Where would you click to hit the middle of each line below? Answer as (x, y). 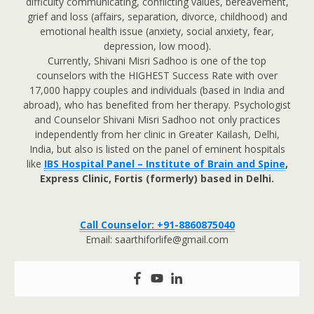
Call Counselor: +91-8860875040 (157, 225)
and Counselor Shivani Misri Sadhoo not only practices (157, 120)
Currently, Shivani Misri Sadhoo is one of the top (157, 61)
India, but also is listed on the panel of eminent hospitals (157, 149)
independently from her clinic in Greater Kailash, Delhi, (157, 135)
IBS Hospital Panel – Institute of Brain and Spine (164, 164)
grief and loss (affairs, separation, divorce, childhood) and (157, 17)
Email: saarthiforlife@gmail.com (157, 240)
